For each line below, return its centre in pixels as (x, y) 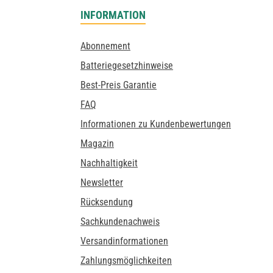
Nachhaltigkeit (109, 163)
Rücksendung (107, 202)
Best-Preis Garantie (119, 85)
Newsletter (102, 183)
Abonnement (105, 46)
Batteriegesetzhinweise (127, 66)
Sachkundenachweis (120, 222)
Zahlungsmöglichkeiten (126, 261)
